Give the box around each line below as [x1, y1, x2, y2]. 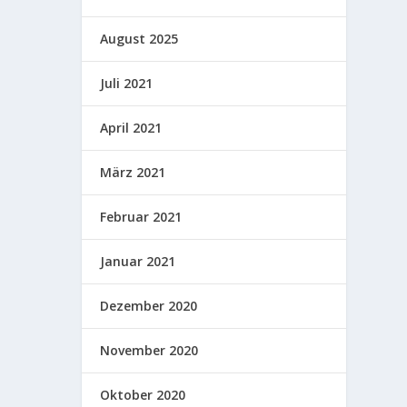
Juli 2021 [100, 74, 154, 92]
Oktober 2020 [100, 385, 186, 403]
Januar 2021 [100, 252, 176, 270]
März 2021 [100, 163, 166, 181]
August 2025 [100, 29, 179, 47]
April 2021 [100, 118, 163, 136]
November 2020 [100, 341, 199, 359]
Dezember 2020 [100, 296, 198, 314]
